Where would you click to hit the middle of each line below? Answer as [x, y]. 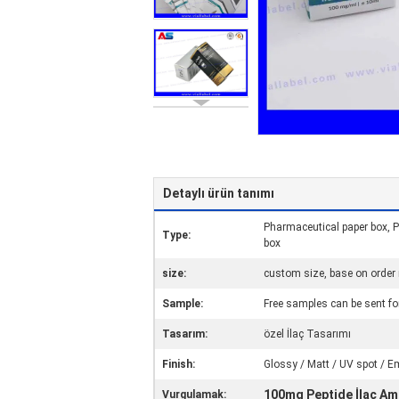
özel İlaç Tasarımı [307, 334]
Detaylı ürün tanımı [219, 193]
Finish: [179, 364]
